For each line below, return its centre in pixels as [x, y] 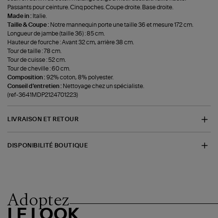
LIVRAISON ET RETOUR [43, 119]
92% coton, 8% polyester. [80, 78]
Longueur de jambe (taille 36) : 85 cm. [56, 34]
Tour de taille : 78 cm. [35, 51]
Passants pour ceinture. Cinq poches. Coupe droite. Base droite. [91, 8]
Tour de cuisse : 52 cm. [37, 60]
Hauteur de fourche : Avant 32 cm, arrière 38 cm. [71, 43]
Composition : [27, 78]
